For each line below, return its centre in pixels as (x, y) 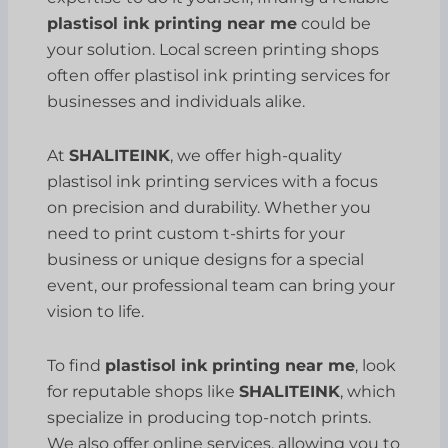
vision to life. (96, 311)
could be (334, 23)
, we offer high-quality (256, 155)
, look (376, 365)
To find (76, 365)
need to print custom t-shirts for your (196, 233)
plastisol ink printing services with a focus (213, 181)
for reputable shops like (143, 391)
